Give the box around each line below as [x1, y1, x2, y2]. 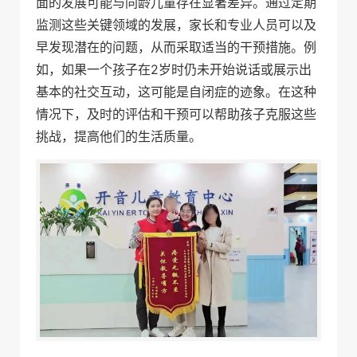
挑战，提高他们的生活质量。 [36, 128, 202, 144]
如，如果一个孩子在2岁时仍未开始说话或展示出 [36, 61, 312, 77]
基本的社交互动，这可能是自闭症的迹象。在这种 [36, 84, 316, 100]
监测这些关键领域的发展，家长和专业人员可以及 [36, 17, 316, 33]
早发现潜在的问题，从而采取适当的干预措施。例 [36, 39, 316, 55]
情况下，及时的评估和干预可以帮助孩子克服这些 [36, 106, 316, 122]
